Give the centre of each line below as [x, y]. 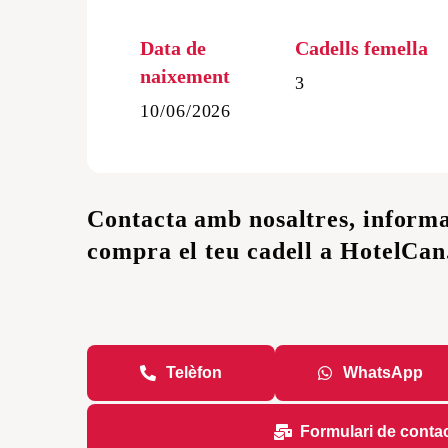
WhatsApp [382, 372]
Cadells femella [362, 47]
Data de [173, 47]
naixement [185, 75]
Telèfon [194, 372]
